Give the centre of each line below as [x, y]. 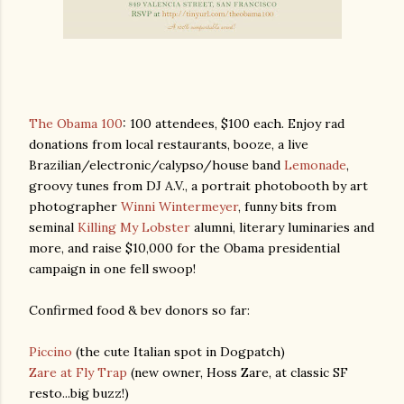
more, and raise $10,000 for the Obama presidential [184, 248]
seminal [53, 227]
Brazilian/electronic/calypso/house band [156, 165]
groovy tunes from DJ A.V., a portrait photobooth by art [198, 186]
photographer [75, 207]
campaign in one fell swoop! [112, 269]
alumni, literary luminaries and [282, 227]
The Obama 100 [76, 124]
